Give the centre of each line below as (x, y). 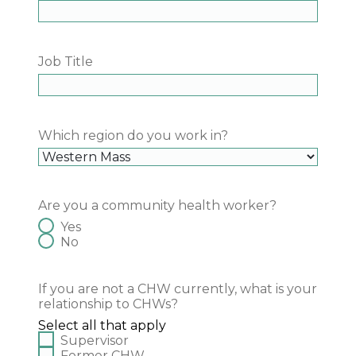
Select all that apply (102, 326)
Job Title (66, 62)
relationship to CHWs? (108, 304)
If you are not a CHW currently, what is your (178, 289)
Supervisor (95, 341)
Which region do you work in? (133, 136)
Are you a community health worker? (157, 206)
